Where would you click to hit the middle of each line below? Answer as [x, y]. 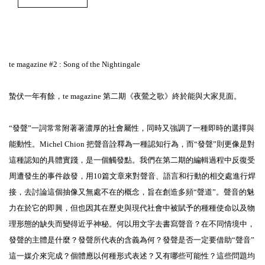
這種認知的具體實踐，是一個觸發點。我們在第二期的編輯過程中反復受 [132, 160]
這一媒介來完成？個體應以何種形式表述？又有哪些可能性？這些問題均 [132, 256]
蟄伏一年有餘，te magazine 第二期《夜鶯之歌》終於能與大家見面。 [125, 96]
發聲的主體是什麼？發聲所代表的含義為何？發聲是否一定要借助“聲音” [132, 240]
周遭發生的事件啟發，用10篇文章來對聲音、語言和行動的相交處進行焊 [132, 176]
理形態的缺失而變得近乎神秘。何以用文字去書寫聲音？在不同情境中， [132, 224]
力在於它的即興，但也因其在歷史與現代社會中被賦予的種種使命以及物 [132, 208]
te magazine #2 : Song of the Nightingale [75, 64]
